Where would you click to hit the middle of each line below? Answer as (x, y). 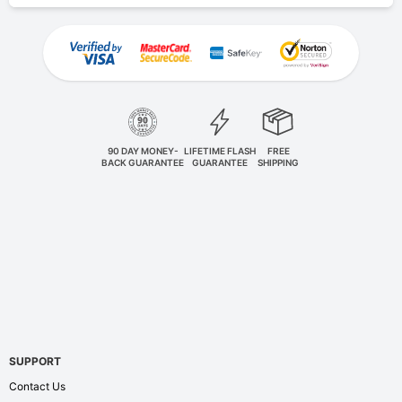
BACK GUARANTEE (143, 162)
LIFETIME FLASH (220, 150)
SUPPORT (35, 361)
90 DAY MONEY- (143, 150)
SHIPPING (278, 162)
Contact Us (37, 386)
